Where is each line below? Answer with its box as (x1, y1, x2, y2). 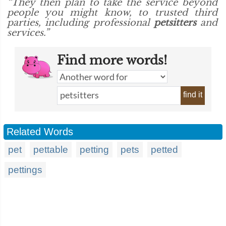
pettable (33, 144, 68, 155)
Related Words (7, 126, 73, 137)
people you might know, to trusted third (7, 7, 217, 18)
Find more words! (57, 53, 167, 68)
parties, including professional (7, 17, 154, 28)
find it (183, 90, 202, 99)
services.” (7, 27, 49, 38)
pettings (8, 164, 42, 175)
